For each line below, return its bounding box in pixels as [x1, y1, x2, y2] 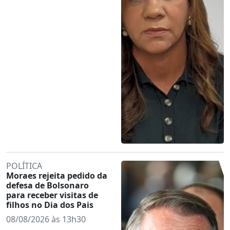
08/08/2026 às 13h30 [6, 213, 86, 225]
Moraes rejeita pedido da [6, 169, 107, 181]
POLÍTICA [6, 160, 42, 171]
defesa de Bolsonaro [6, 179, 89, 191]
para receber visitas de [6, 189, 98, 201]
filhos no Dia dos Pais [6, 199, 93, 210]
